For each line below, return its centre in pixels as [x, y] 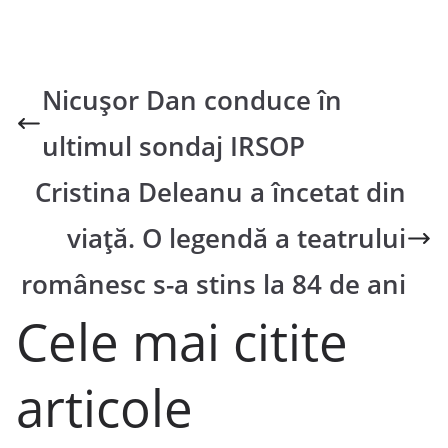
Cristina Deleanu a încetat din [221, 192]
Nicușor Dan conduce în [191, 100]
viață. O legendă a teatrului [237, 238]
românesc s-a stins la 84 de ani [214, 284]
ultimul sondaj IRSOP [173, 146]
